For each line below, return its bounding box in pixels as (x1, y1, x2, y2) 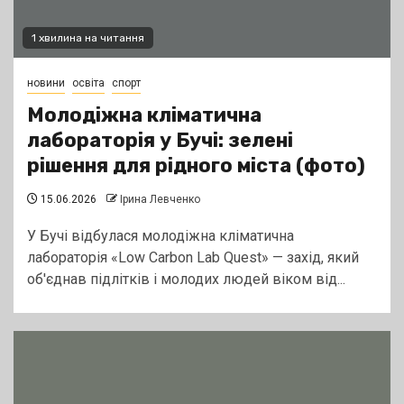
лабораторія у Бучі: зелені (27, 128, 293, 153)
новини (27, 77, 65, 90)
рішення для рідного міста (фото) (27, 153, 365, 179)
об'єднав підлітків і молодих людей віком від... (27, 271, 345, 289)
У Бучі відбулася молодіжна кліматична (27, 227, 294, 245)
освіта (72, 77, 105, 90)
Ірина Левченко (120, 193, 200, 207)
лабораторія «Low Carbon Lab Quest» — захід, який (27, 249, 359, 267)
